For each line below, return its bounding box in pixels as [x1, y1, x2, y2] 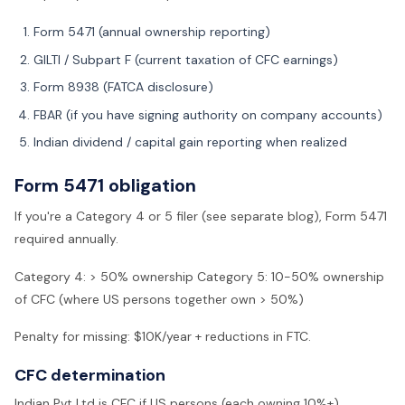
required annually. [14, 230, 118, 247]
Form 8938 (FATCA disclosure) [33, 79, 213, 96]
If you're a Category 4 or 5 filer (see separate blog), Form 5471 [14, 207, 387, 224]
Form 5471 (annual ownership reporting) [33, 24, 270, 41]
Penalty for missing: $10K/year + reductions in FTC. [14, 328, 311, 345]
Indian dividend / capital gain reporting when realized [33, 134, 347, 151]
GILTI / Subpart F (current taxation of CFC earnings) [33, 51, 338, 68]
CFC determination [14, 364, 165, 387]
